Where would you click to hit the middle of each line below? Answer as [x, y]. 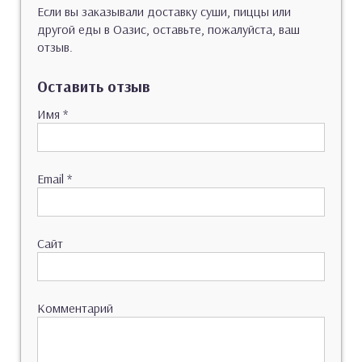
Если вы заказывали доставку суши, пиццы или [164, 11]
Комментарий [75, 307]
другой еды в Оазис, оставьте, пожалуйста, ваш [168, 29]
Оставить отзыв [94, 86]
